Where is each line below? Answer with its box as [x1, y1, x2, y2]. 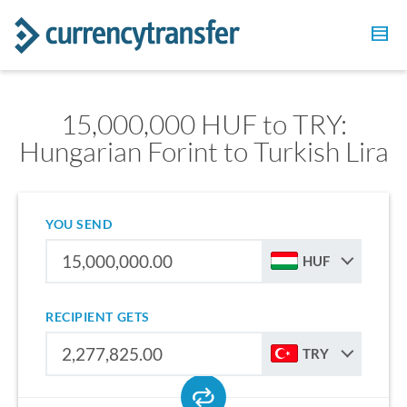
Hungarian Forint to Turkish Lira [18, 134, 389, 168]
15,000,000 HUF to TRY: [60, 107, 347, 141]
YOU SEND [45, 216, 113, 232]
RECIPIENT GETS [45, 309, 150, 324]
